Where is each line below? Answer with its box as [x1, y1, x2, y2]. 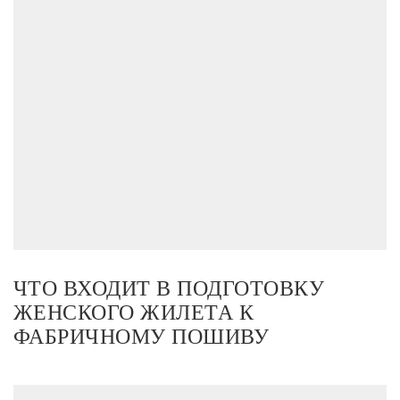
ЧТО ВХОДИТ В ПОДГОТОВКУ [13, 277, 325, 301]
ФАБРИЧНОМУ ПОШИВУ [13, 325, 270, 349]
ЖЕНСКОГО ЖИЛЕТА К [13, 301, 254, 325]
